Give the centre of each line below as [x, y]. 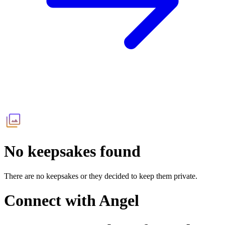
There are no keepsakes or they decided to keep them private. [101, 176]
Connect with [51, 201]
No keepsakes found [72, 151]
